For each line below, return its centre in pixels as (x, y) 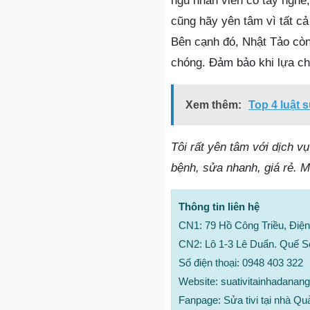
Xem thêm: (213, 105)
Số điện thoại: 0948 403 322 (241, 263)
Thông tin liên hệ (219, 207)
